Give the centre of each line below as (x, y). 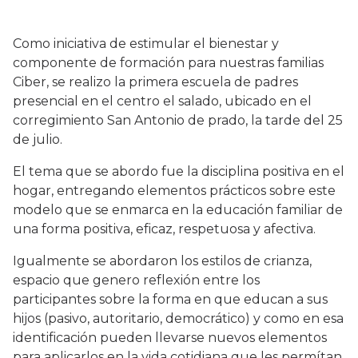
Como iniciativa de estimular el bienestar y (146, 44)
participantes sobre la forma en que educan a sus (170, 300)
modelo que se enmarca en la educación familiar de (178, 210)
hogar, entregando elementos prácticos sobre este (174, 191)
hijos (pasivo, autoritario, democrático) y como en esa (178, 319)
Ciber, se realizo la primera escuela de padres (155, 82)
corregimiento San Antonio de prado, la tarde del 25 (178, 121)
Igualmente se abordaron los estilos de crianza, (162, 261)
